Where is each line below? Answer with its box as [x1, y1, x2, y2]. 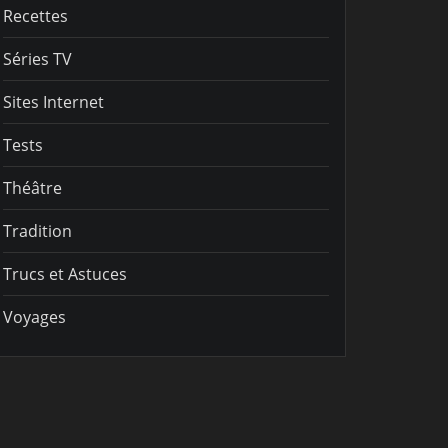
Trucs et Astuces [3, 262, 127, 285]
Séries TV [3, 47, 72, 70]
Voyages [3, 305, 66, 328]
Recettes [3, 4, 68, 27]
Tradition [3, 219, 72, 242]
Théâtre [3, 176, 62, 199]
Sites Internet [3, 90, 104, 113]
